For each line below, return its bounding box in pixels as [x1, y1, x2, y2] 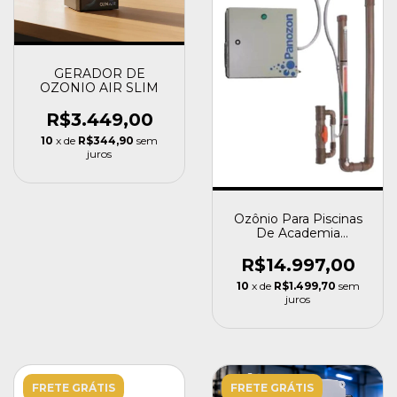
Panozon [269, 253, 326, 269]
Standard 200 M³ [245, 238, 351, 255]
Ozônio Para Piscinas [233, 210, 362, 227]
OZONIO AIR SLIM [40, 80, 159, 96]
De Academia [255, 224, 340, 241]
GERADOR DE [53, 66, 145, 82]
